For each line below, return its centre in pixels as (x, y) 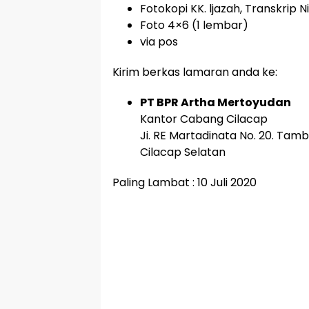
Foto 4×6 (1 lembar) (194, 25)
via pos (159, 42)
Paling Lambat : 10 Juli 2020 (185, 182)
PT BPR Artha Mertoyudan (216, 102)
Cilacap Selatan (183, 152)
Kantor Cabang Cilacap (204, 119)
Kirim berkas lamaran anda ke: (195, 72)
